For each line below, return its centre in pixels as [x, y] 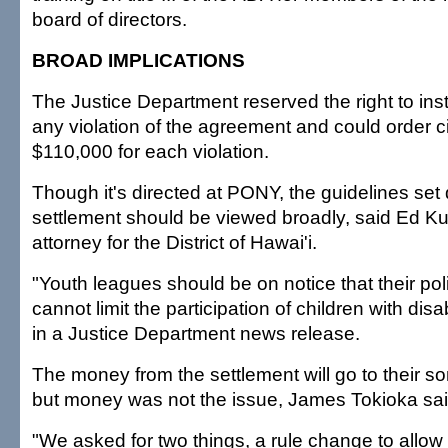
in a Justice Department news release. [196, 333]
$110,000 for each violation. [150, 151]
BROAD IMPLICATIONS [138, 60]
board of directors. [109, 19]
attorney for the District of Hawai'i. [174, 242]
